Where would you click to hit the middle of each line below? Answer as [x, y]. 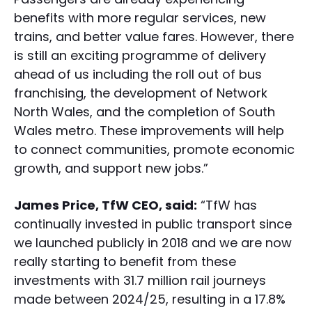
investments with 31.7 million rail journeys [140, 281]
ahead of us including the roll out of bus [138, 75]
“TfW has [227, 205]
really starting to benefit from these [125, 262]
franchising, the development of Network [141, 93]
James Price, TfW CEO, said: [106, 205]
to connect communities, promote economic [154, 150]
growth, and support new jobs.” [111, 169]
